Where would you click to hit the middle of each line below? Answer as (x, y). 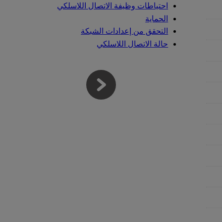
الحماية (157, 18)
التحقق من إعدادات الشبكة (125, 31)
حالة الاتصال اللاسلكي (133, 44)
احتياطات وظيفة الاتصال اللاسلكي (113, 6)
